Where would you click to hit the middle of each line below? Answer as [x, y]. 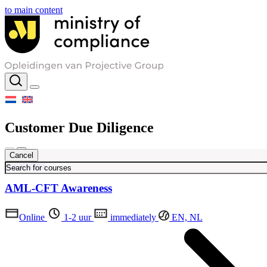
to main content [34, 10]
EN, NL [186, 217]
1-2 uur [76, 217]
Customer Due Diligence [79, 127]
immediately [132, 217]
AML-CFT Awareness [58, 188]
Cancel [21, 155]
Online [32, 217]
